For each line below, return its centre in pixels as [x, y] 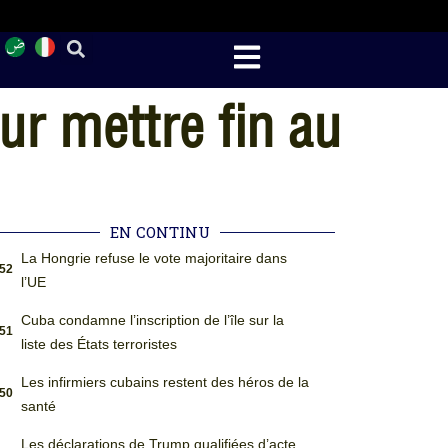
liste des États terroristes [98, 344]
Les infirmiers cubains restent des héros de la [164, 382]
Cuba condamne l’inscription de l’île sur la [152, 320]
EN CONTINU [160, 232]
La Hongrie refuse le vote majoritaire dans [153, 258]
